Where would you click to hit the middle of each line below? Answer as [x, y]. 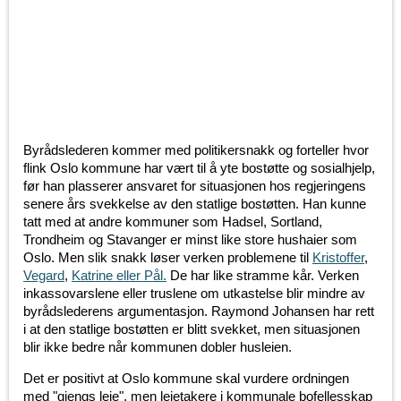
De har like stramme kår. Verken [263, 276]
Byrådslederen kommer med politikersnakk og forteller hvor [196, 150]
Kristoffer [338, 258]
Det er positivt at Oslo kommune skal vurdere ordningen [186, 379]
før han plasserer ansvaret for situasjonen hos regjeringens [195, 186]
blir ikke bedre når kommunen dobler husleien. [158, 347]
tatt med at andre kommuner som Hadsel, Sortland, [173, 222]
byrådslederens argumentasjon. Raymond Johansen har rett [199, 311]
